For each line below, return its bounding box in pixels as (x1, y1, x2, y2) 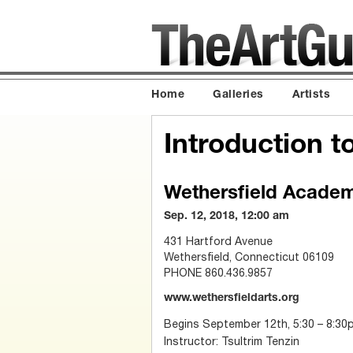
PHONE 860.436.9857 (164, 266, 273, 279)
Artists (292, 90, 330, 101)
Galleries (213, 90, 264, 101)
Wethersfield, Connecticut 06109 (164, 250, 334, 263)
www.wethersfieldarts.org (164, 292, 299, 304)
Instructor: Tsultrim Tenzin (164, 334, 299, 347)
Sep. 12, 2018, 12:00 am (164, 210, 289, 222)
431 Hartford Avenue (164, 234, 273, 247)
